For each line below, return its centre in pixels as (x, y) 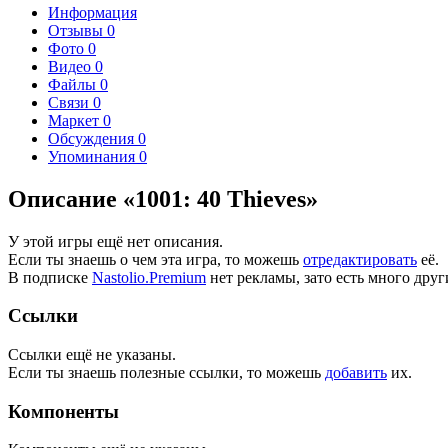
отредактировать (360, 259)
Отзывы (77, 30)
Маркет (75, 120)
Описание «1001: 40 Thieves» (163, 198)
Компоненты (63, 411)
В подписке (50, 277)
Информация (92, 12)
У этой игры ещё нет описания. (115, 241)
